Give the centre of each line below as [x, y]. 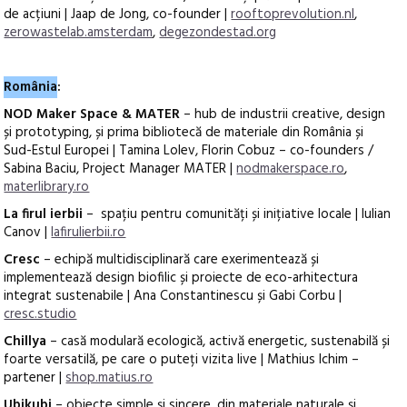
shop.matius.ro [109, 378]
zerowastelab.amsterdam [79, 33]
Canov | [28, 233]
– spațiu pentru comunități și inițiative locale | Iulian [237, 215]
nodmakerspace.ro [291, 169]
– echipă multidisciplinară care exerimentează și [180, 260]
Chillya [25, 342]
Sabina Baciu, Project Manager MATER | [120, 169]
